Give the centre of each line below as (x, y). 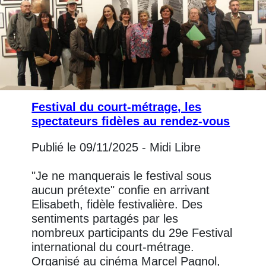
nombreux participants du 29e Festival (132, 233)
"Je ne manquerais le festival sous (122, 176)
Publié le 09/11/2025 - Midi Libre (116, 148)
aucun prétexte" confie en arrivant (121, 190)
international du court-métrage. (113, 247)
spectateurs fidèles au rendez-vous (131, 121)
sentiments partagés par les (105, 219)
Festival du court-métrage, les (117, 107)
